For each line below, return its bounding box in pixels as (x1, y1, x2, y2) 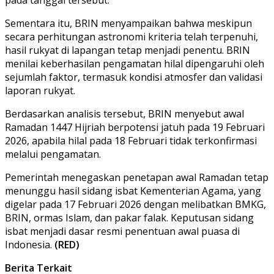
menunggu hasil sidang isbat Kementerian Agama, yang (5, 183, 261, 198)
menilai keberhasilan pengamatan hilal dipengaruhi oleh (5, 56, 264, 70)
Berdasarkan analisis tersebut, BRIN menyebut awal (5, 106, 244, 120)
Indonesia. (5, 237, 52, 251)
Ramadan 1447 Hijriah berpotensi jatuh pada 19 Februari (5, 120, 265, 134)
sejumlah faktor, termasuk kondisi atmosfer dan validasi (5, 70, 262, 84)
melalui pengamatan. (5, 147, 101, 161)
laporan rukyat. (5, 83, 75, 97)
